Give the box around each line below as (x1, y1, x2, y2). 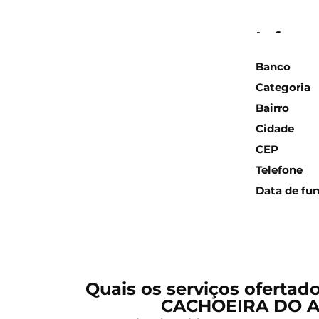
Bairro (256, 101, 290, 115)
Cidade (256, 122, 295, 136)
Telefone (256, 163, 303, 177)
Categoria (256, 80, 311, 95)
